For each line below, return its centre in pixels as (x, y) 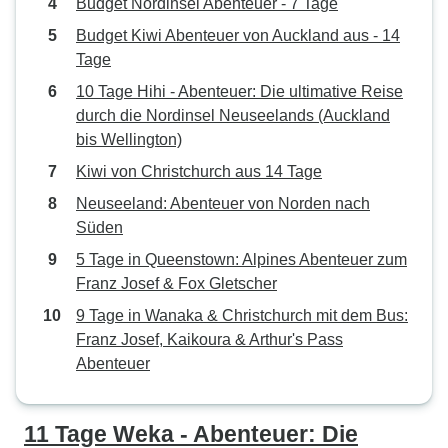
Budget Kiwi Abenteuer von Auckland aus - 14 (238, 35)
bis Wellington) (129, 139)
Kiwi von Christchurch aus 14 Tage (199, 171)
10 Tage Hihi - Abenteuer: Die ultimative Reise (239, 91)
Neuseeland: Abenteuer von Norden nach (223, 203)
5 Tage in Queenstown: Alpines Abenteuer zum (241, 259)
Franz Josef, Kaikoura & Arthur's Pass (209, 339)
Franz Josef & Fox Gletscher (176, 283)
